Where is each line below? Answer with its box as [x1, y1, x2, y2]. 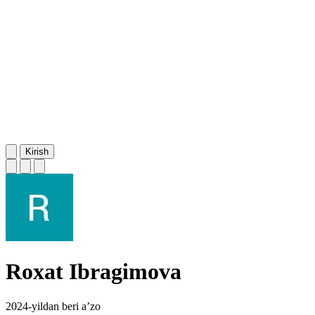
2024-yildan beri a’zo [6, 300, 101, 312]
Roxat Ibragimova [6, 259, 181, 285]
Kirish [25, 146, 49, 157]
